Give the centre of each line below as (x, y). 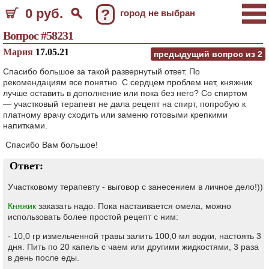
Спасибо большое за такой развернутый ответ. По (101, 71)
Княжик (22, 206)
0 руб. (44, 14)
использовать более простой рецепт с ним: (93, 217)
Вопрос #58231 (38, 35)
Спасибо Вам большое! (50, 145)
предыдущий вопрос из (206, 54)
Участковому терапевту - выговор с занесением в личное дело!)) (135, 187)
